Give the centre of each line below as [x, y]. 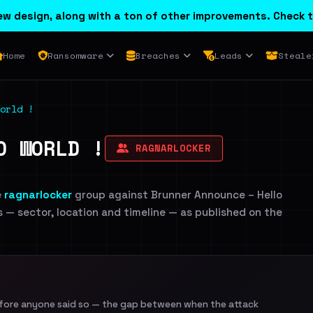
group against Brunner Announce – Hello [177, 195]
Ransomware [75, 56]
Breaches [158, 56]
